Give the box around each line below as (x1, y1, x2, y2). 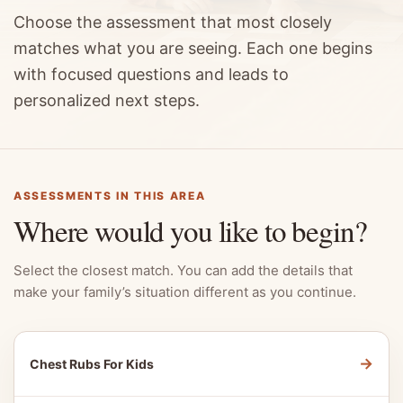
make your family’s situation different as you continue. (13, 283, 356, 300)
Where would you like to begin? (13, 210, 367, 250)
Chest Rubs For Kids (30, 356, 154, 372)
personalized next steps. (13, 91, 200, 110)
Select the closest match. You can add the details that (13, 262, 353, 279)
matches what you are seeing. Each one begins (13, 39, 372, 58)
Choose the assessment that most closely (13, 13, 332, 31)
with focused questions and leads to (13, 65, 289, 84)
